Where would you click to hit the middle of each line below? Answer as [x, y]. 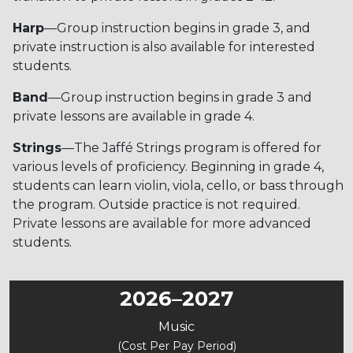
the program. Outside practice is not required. [156, 204]
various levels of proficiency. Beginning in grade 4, [168, 166]
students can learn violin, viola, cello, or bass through [178, 185]
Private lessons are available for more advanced [162, 223]
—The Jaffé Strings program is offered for [191, 147]
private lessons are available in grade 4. [134, 116]
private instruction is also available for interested [164, 46]
